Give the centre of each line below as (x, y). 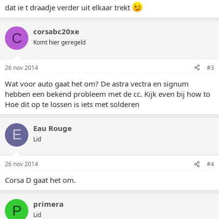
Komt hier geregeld (59, 42)
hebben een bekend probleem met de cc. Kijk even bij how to (108, 94)
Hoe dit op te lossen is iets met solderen (72, 104)
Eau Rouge (53, 128)
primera (48, 204)
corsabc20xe (56, 31)
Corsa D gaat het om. (40, 180)
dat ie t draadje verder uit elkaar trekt (68, 7)
